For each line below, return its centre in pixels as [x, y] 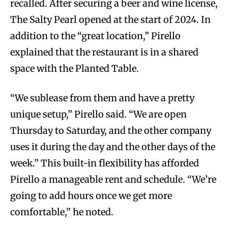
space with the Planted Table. [75, 69]
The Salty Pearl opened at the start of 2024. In [110, 20]
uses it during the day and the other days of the [113, 147]
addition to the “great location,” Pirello [95, 36]
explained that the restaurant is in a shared [104, 52]
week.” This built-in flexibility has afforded [105, 163]
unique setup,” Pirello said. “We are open [98, 115]
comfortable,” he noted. [62, 212]
